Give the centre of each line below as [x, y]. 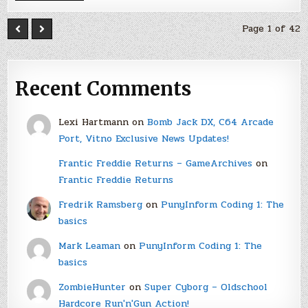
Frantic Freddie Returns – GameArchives [155, 163]
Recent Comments [103, 88]
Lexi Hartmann [93, 122]
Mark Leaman [89, 245]
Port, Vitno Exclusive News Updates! [143, 138]
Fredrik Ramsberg [100, 204]
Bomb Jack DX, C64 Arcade [210, 122]
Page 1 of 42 [271, 28]
